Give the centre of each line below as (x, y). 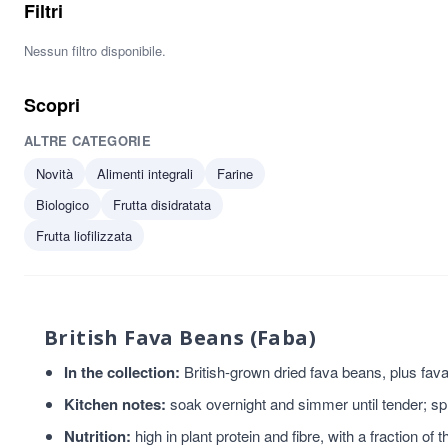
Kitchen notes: (115, 404)
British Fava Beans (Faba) (180, 337)
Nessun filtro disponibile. (95, 50)
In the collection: (122, 372)
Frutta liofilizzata (84, 235)
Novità (54, 173)
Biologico (62, 204)
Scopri (52, 105)
